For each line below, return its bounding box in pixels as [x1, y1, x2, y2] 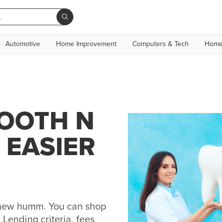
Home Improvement [56, 39, 116, 49]
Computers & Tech [132, 39, 189, 49]
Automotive [5, 39, 40, 49]
